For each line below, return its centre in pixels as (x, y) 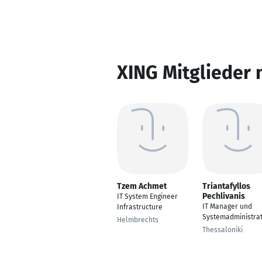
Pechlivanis (224, 196)
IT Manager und (227, 206)
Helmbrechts (138, 220)
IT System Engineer (147, 196)
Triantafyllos (226, 186)
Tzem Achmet (142, 186)
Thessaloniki (223, 230)
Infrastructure (140, 207)
